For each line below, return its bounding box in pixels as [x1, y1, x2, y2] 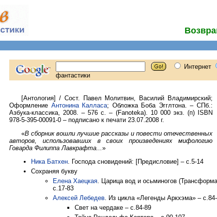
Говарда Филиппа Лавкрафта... [9, 144, 102, 152]
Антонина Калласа [51, 102, 108, 109]
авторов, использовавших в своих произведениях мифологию [9, 137, 213, 144]
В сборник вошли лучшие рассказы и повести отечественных [25, 130, 213, 137]
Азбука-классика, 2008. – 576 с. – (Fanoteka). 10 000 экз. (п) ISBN [9, 109, 213, 116]
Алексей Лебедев [53, 194, 105, 201]
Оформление [9, 102, 51, 109]
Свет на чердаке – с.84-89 [75, 204, 151, 211]
